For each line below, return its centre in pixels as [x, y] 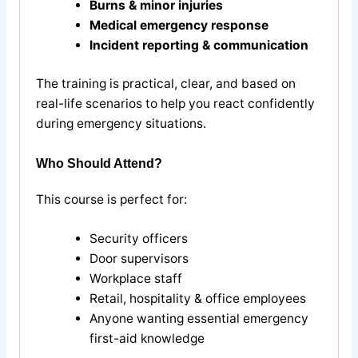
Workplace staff [135, 279]
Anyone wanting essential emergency [199, 319]
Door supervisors [139, 259]
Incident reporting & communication [199, 45]
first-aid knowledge [147, 339]
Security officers [138, 239]
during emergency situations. [121, 123]
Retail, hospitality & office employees [197, 299]
